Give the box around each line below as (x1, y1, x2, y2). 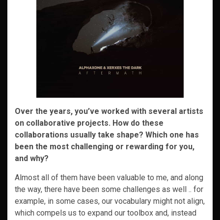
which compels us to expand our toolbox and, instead (15, 208, 196, 218)
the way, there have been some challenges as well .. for (15, 185, 203, 194)
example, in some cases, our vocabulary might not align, (15, 196, 205, 206)
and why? (15, 154, 49, 163)
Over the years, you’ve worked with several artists (15, 107, 203, 116)
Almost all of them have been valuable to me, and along (15, 173, 203, 182)
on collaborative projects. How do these (15, 118, 164, 128)
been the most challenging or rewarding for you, (15, 142, 194, 151)
